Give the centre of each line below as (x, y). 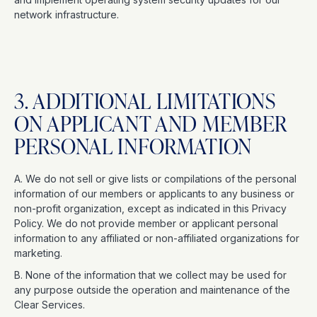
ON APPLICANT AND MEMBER (151, 123)
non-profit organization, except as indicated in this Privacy (150, 208)
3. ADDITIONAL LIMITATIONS (145, 100)
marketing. (40, 253)
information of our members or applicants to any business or (154, 194)
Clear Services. (51, 305)
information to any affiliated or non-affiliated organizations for (157, 238)
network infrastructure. (68, 15)
